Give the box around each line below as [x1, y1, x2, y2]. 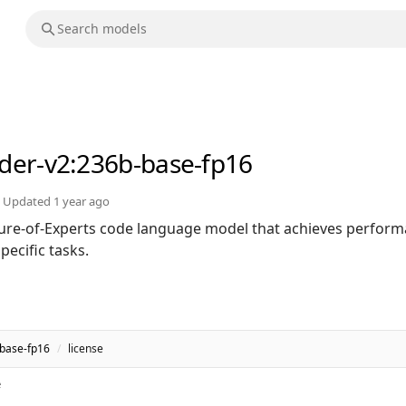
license [68, 341, 103, 357]
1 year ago [53, 193, 110, 210]
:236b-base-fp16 [70, 146, 253, 181]
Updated [3, 193, 53, 210]
